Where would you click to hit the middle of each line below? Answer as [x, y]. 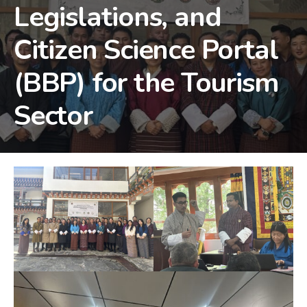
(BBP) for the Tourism [146, 83]
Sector [53, 115]
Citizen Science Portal [146, 50]
